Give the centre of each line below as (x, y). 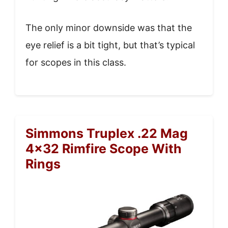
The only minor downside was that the (109, 27)
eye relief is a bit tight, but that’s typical (110, 45)
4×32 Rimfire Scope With (104, 148)
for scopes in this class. (76, 62)
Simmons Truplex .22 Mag (107, 133)
